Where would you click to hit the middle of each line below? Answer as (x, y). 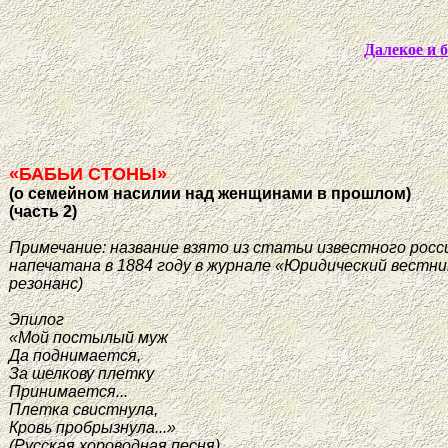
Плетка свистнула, (83, 409)
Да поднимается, (75, 355)
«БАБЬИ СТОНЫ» (88, 173)
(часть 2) (43, 211)
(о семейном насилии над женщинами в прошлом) (210, 193)
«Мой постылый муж (88, 337)
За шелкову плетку (81, 373)
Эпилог (36, 319)
